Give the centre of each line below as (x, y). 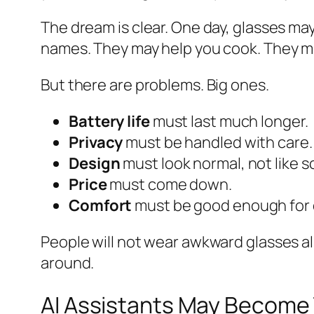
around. (68, 263)
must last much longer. (229, 122)
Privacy (96, 143)
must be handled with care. (218, 143)
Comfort (101, 206)
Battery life (109, 122)
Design (95, 164)
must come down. (169, 185)
